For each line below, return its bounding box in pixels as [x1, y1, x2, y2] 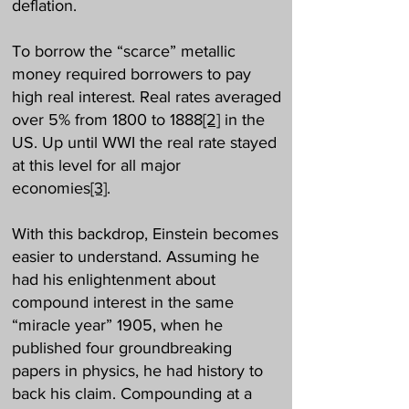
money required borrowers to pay [12, 65, 251, 83]
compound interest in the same [12, 293, 234, 311]
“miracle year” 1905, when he [12, 316, 223, 334]
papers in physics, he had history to [12, 362, 263, 380]
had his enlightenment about [12, 270, 215, 288]
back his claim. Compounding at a [12, 384, 252, 403]
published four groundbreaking [12, 339, 232, 357]
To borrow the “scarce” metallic [12, 42, 236, 60]
